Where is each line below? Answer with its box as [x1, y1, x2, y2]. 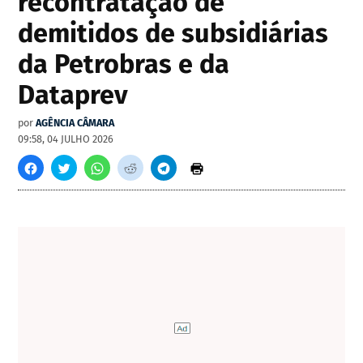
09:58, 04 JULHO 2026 [18, 133, 114, 146]
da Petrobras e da [18, 49, 230, 80]
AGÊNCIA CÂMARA [36, 117, 115, 130]
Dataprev [18, 79, 129, 111]
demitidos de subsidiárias [18, 18, 329, 49]
